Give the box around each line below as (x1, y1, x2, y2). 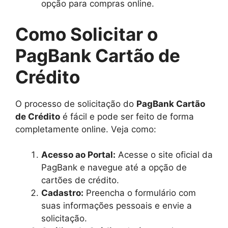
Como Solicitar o (15, 23, 158, 45)
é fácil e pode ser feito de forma (60, 111, 194, 122)
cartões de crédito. (41, 175, 119, 185)
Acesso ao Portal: (41, 150, 116, 160)
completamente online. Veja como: (15, 124, 156, 134)
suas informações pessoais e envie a (41, 201, 192, 211)
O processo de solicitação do (15, 98, 136, 109)
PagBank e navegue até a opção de (41, 162, 187, 173)
